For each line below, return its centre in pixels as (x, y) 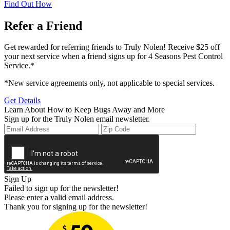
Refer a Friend (43, 25)
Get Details (22, 101)
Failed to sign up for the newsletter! (61, 188)
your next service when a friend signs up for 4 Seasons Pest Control (113, 56)
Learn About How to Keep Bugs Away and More (84, 110)
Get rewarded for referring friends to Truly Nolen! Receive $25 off (112, 47)
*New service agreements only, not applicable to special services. (109, 83)
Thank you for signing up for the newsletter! (76, 207)
